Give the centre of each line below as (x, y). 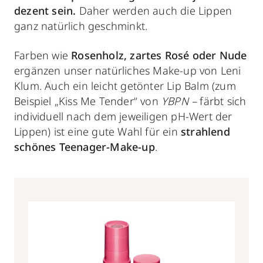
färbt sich (223, 101)
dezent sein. (45, 10)
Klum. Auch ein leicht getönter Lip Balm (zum (125, 85)
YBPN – (179, 101)
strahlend (205, 131)
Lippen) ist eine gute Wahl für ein (97, 131)
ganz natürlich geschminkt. (81, 26)
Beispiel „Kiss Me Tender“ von (86, 101)
